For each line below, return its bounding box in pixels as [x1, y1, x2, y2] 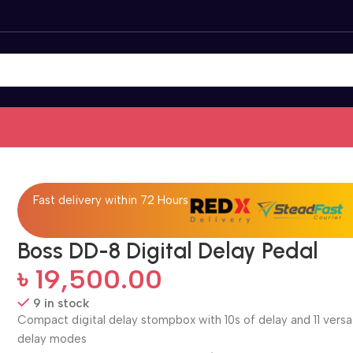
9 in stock [33, 295, 90, 310]
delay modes [17, 331, 87, 346]
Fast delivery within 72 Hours [33, 192, 189, 207]
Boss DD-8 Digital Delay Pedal [17, 236, 319, 264]
